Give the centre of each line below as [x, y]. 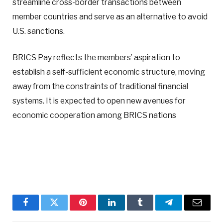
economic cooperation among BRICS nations [94, 115]
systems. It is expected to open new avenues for [99, 101]
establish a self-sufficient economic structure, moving [109, 72]
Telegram [185, 210]
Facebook [43, 210]
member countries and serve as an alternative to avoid [110, 16]
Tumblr [152, 210]
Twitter [66, 210]
